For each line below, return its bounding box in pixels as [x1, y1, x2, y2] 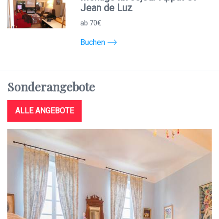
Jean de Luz [80, 2, 133, 14]
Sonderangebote [7, 79, 95, 95]
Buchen [80, 37, 106, 47]
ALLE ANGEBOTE [15, 106, 74, 116]
